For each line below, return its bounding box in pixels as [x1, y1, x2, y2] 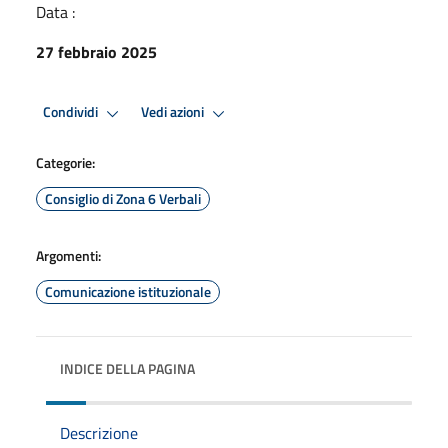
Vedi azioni [141, 101, 207, 124]
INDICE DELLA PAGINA [60, 357, 195, 379]
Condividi [43, 101, 101, 124]
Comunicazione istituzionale [45, 280, 211, 302]
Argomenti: [36, 244, 101, 266]
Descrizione [60, 420, 138, 445]
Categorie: [36, 151, 95, 173]
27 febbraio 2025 [36, 39, 157, 64]
